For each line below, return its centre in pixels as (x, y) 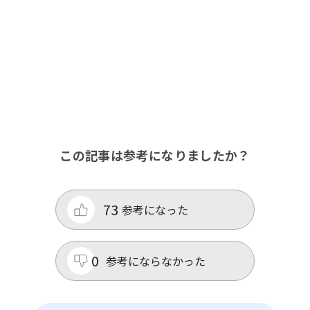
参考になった (155, 210)
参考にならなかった (156, 261)
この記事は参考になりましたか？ (155, 155)
